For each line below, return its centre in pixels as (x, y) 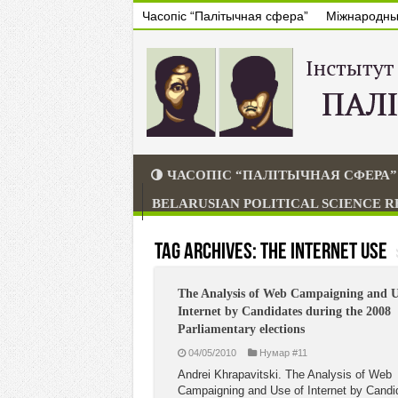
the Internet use (323, 253)
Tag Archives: (207, 253)
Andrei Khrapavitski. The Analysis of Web (284, 374)
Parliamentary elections (241, 329)
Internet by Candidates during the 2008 (284, 311)
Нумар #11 (283, 353)
